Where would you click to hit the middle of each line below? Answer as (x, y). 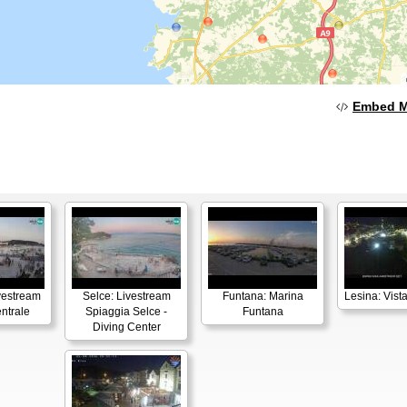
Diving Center (126, 327)
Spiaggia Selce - (126, 312)
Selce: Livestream (126, 296)
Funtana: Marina (263, 296)
